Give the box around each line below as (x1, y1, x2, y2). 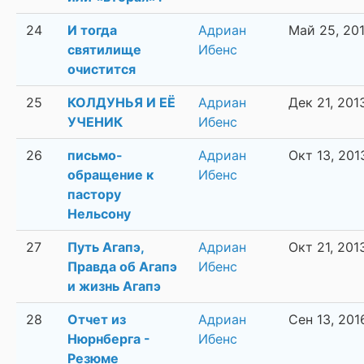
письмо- (67, 147, 123, 164)
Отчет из (67, 311, 126, 328)
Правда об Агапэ (67, 258, 177, 275)
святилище (67, 41, 141, 58)
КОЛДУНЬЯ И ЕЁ (67, 94, 175, 111)
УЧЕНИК (67, 114, 123, 131)
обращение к (67, 167, 154, 184)
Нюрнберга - (67, 331, 150, 348)
